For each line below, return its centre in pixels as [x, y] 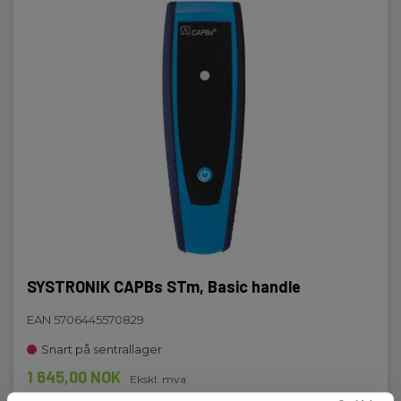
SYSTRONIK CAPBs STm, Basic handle [164, 286]
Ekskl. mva [158, 379]
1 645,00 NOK [74, 377]
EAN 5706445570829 [85, 320]
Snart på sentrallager [102, 349]
